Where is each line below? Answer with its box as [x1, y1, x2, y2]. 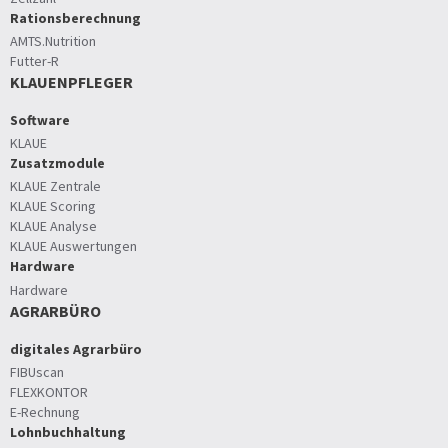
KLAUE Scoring [10, 197, 96, 216]
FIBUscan [10, 362, 64, 381]
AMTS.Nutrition [10, 32, 96, 50]
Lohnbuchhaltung [10, 422, 126, 441]
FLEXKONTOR [10, 382, 88, 401]
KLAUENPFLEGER [10, 72, 133, 92]
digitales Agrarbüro [10, 339, 142, 358]
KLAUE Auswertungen [10, 237, 137, 256]
